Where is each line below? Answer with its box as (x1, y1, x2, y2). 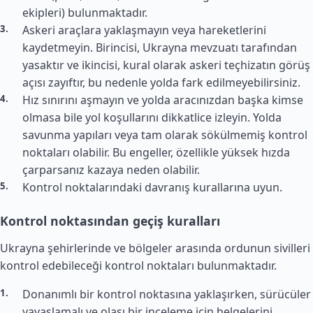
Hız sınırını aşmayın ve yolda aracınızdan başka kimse (22, 92, 303, 108)
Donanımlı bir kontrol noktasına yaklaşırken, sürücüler (22, 286, 311, 302)
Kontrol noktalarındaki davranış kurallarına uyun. (22, 180, 282, 195)
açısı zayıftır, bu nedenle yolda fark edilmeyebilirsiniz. (22, 75, 300, 90)
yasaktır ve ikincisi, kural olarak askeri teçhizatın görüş (22, 57, 310, 73)
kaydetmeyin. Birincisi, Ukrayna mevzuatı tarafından (22, 40, 297, 55)
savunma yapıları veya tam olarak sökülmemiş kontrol (22, 127, 307, 143)
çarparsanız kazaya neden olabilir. (22, 162, 200, 177)
